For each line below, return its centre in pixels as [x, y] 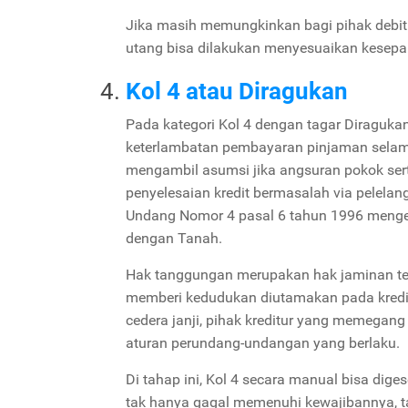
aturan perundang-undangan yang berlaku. [265, 342]
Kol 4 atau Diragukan [237, 91]
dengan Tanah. [176, 238]
